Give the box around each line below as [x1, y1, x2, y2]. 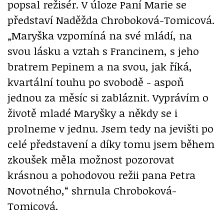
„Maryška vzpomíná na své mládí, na [7, 27, 192, 42]
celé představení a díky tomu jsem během [7, 136, 214, 151]
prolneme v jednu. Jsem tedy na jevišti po [7, 120, 213, 135]
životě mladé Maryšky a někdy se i [7, 105, 177, 120]
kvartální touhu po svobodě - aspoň [7, 74, 184, 89]
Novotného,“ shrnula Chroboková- [7, 182, 176, 197]
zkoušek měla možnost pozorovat [7, 151, 174, 166]
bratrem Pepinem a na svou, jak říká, [7, 58, 192, 73]
